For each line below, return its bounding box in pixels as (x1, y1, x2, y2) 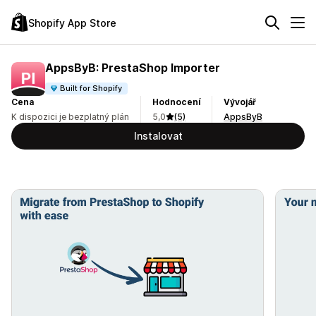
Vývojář (224, 97, 256, 107)
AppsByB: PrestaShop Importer (45, 60, 220, 75)
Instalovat (133, 130, 183, 142)
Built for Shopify (60, 83, 123, 93)
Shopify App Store (28, 16, 116, 29)
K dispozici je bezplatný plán (11, 111, 129, 122)
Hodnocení (152, 97, 200, 107)
